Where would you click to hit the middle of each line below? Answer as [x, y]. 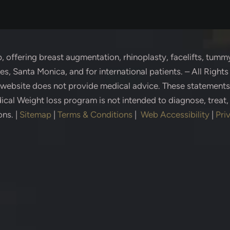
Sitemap [35, 115]
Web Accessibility [175, 115]
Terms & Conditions [95, 115]
